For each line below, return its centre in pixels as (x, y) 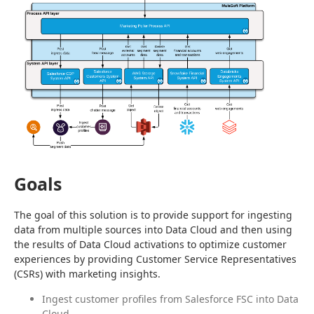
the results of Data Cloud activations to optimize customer (150, 245)
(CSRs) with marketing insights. (87, 274)
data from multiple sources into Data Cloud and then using (153, 230)
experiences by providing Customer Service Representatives (155, 259)
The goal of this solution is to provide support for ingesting (153, 215)
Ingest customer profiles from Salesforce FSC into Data (170, 299)
